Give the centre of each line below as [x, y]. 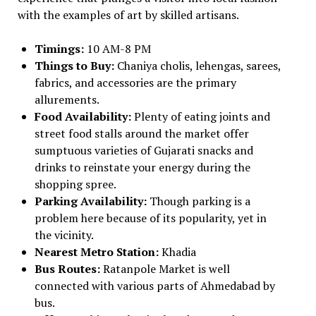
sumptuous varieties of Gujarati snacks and [144, 150]
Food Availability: [84, 116]
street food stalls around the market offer [141, 133]
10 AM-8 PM [119, 49]
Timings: [60, 49]
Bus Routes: [68, 269]
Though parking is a [200, 201]
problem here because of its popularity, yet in [150, 218]
